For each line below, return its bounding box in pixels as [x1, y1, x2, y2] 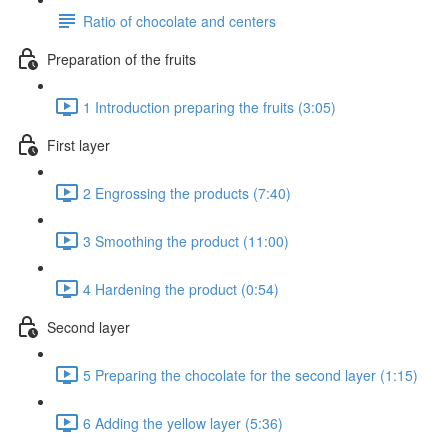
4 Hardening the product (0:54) [83, 278, 279, 299]
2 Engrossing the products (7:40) [83, 182, 291, 203]
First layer [47, 134, 110, 155]
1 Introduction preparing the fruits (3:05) [83, 96, 336, 117]
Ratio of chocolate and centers [83, 10, 276, 31]
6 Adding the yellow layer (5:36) [83, 412, 283, 433]
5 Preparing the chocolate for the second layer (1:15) [83, 364, 418, 385]
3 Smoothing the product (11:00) [83, 230, 289, 251]
